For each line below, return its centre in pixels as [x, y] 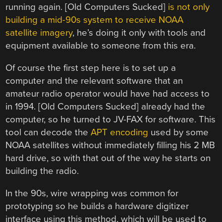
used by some [179, 133]
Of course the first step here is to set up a [91, 68]
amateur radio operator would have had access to [108, 94]
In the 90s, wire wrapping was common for [92, 193]
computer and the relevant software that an [94, 81]
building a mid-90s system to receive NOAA [95, 20]
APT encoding [120, 133]
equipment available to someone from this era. [101, 46]
